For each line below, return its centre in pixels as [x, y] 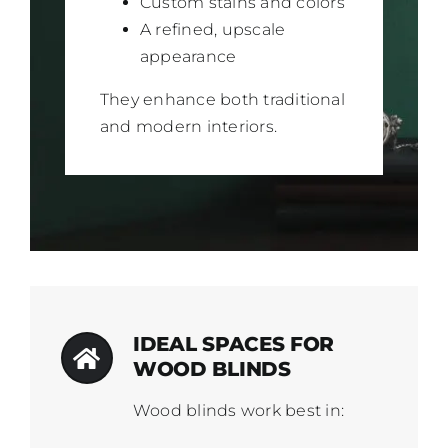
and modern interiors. [188, 126]
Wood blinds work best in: [238, 411]
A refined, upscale [212, 29]
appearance [188, 56]
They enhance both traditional [222, 99]
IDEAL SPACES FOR [233, 344]
